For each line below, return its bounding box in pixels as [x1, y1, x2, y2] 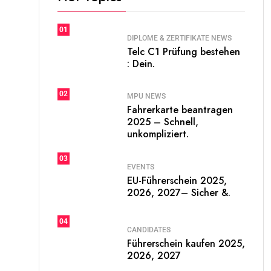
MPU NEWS [127, 92, 166, 100]
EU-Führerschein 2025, [127, 173, 227, 188]
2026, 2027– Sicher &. [127, 185, 230, 200]
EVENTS [127, 162, 154, 171]
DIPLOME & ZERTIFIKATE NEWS [127, 33, 232, 42]
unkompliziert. [127, 127, 189, 141]
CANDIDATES [127, 225, 171, 234]
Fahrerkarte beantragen [127, 103, 233, 117]
